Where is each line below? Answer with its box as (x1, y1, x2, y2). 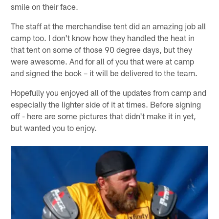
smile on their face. (11, 1, 79, 11)
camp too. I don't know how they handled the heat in (11, 32, 195, 43)
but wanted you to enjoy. (11, 122, 97, 132)
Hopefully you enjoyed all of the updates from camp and (11, 87, 207, 97)
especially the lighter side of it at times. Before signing (11, 99, 201, 109)
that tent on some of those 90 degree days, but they (11, 44, 193, 54)
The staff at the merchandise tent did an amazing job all (11, 21, 206, 31)
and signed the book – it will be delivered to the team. (11, 67, 198, 78)
